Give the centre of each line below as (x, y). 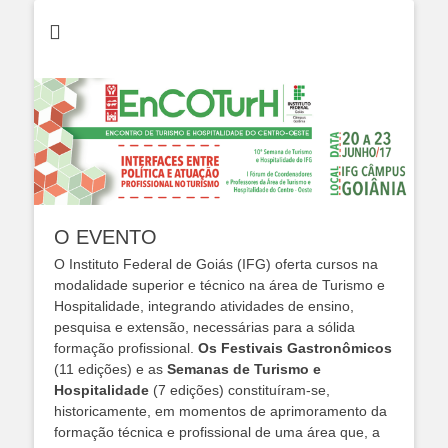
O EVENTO (105, 236)
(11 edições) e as (110, 368)
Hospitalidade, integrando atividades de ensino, (204, 305)
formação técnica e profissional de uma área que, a (217, 431)
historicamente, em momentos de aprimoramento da (220, 410)
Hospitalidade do (337, 107)
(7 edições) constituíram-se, (239, 389)
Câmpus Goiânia (337, 163)
